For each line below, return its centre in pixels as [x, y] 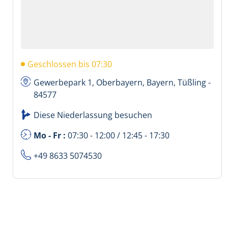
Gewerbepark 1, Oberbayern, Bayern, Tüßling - [122, 83]
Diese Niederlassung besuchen [93, 115]
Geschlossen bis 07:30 [70, 64]
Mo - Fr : [51, 136]
